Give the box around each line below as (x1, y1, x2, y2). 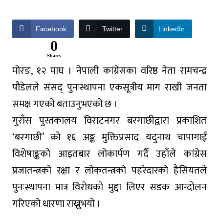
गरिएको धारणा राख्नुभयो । (12, 195, 101, 212)
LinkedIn (158, 24, 185, 33)
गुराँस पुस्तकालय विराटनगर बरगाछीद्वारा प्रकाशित (12, 112, 207, 129)
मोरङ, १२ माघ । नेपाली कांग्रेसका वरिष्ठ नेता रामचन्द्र (12, 62, 207, 79)
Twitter (102, 24, 123, 33)
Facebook (36, 24, 66, 33)
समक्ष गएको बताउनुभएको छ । (12, 95, 117, 112)
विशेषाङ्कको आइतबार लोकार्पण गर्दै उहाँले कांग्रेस (12, 145, 207, 162)
